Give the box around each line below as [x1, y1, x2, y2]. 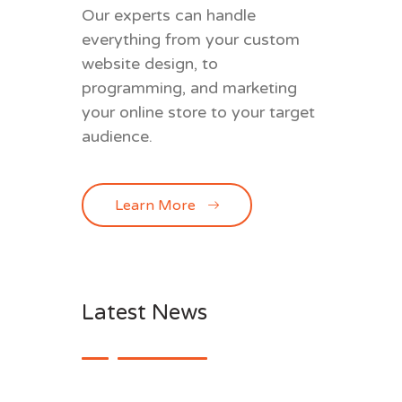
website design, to [82, 54, 218, 74]
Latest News [82, 299, 207, 326]
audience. [82, 127, 153, 146]
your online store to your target [82, 102, 315, 122]
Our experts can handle [82, 5, 256, 25]
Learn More [115, 196, 196, 214]
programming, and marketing [82, 78, 297, 98]
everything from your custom [82, 30, 300, 49]
